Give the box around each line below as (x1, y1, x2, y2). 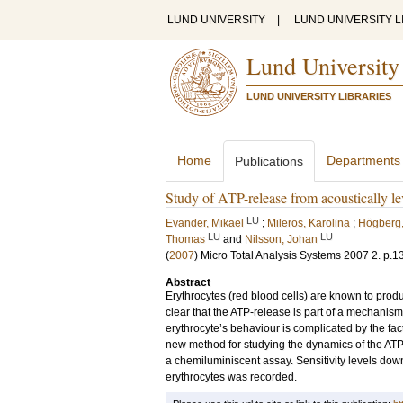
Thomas (166, 233, 205, 246)
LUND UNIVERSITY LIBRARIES (246, 91, 391, 102)
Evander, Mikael (166, 217, 244, 229)
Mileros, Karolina (267, 217, 350, 229)
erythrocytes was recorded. (166, 371, 297, 383)
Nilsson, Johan (245, 233, 318, 246)
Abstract (166, 276, 210, 289)
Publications (235, 154, 303, 168)
